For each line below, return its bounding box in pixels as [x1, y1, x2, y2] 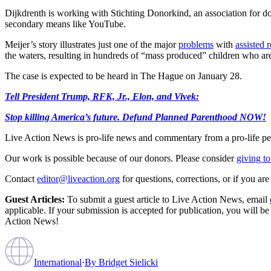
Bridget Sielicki [99, 256, 158, 267]
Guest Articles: [5, 194, 65, 204]
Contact [5, 173, 34, 184]
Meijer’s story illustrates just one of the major [5, 39, 178, 50]
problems [178, 39, 214, 50]
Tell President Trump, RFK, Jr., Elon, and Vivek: [5, 91, 199, 102]
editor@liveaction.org [37, 173, 120, 184]
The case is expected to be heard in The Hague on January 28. [5, 70, 242, 81]
